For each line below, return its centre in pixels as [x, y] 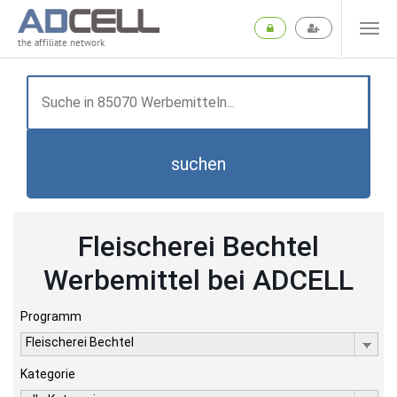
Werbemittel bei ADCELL [198, 280]
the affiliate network [61, 43]
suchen [198, 164]
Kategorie [48, 374]
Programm [51, 316]
